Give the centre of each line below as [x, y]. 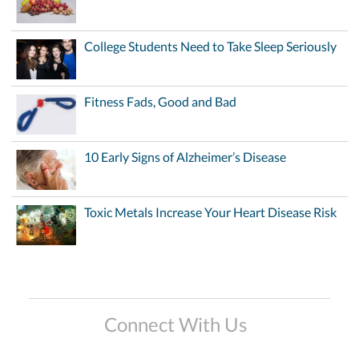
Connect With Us [175, 324]
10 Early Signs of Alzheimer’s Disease [185, 157]
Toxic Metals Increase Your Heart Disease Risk [210, 212]
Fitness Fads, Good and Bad [160, 101]
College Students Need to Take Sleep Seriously [210, 46]
